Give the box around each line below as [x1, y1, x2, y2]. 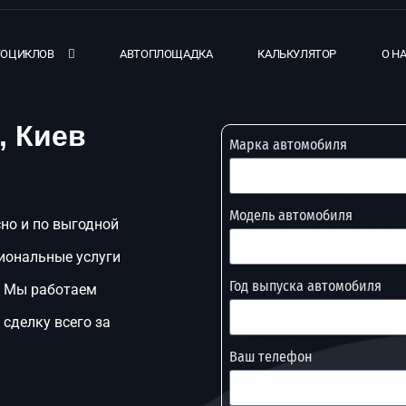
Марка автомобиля [229, 136, 347, 153]
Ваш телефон [229, 348, 313, 365]
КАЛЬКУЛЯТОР [257, 46, 337, 61]
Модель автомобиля [229, 207, 353, 224]
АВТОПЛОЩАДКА [120, 46, 213, 61]
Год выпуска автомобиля [229, 277, 382, 295]
